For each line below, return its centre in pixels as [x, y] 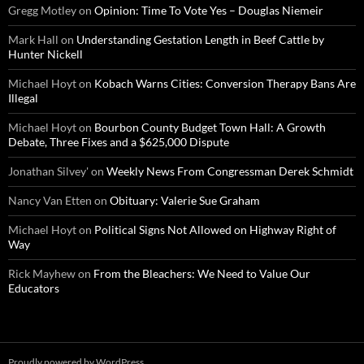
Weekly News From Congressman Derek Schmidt [230, 171]
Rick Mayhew [42, 274]
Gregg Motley [42, 11]
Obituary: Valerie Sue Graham [185, 201]
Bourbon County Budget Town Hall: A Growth [210, 128]
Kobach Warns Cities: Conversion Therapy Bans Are [225, 84]
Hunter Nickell [45, 54]
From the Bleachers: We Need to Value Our [202, 274]
